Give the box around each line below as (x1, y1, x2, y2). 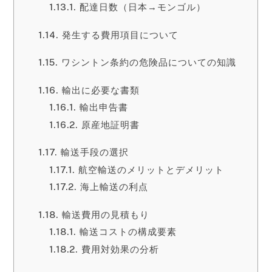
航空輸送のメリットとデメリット (78, 164, 224, 175)
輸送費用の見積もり (61, 209, 149, 220)
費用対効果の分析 (81, 243, 159, 254)
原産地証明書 (81, 119, 140, 130)
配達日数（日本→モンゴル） (79, 2, 206, 13)
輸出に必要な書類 (61, 84, 140, 95)
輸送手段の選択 (60, 147, 129, 158)
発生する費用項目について (61, 29, 178, 40)
